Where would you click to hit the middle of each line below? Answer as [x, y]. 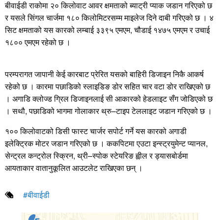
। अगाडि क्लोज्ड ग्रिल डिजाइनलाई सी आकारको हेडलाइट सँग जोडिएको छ [109, 98]
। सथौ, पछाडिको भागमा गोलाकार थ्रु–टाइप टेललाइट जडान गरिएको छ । [109, 110]
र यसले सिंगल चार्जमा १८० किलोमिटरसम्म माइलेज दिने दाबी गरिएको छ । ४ [109, 17]
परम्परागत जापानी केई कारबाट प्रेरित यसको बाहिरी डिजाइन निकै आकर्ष [104, 74]
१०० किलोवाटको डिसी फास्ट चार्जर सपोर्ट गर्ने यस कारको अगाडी [96, 131]
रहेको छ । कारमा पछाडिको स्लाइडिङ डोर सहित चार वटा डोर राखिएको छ [108, 86]
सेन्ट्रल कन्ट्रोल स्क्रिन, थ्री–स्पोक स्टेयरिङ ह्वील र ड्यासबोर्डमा [96, 155]
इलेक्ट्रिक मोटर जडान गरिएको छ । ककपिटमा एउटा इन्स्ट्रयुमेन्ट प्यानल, [106, 143]
